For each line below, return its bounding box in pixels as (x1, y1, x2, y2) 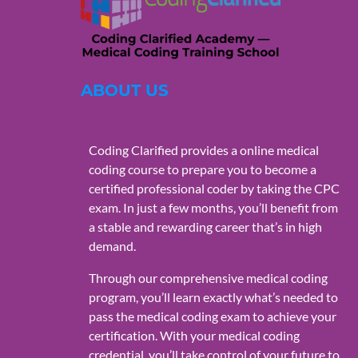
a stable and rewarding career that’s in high (88, 219, 322, 235)
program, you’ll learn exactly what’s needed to (88, 289, 338, 305)
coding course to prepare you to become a (88, 161, 316, 177)
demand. (88, 238, 136, 254)
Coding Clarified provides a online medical (88, 142, 319, 158)
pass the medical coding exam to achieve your (88, 308, 336, 324)
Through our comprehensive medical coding (88, 270, 328, 286)
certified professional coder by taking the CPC (88, 181, 340, 197)
